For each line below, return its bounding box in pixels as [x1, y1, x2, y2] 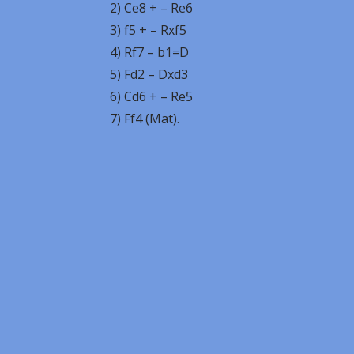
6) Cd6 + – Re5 [53, 88, 194, 105]
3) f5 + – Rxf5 [53, 21, 187, 39]
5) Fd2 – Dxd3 [53, 66, 189, 83]
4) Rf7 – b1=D [53, 43, 190, 61]
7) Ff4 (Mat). [53, 110, 180, 127]
